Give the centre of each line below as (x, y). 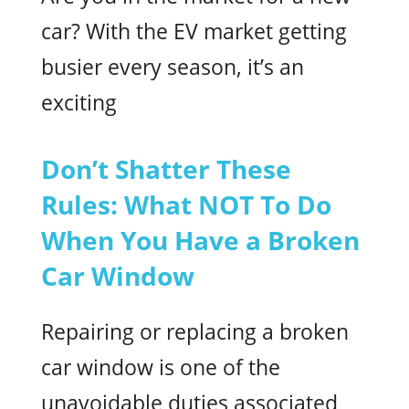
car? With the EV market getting (194, 31)
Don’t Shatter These (166, 168)
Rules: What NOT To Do (186, 204)
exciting (79, 102)
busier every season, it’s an (173, 67)
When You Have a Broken (200, 240)
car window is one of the (161, 367)
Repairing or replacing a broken (195, 332)
